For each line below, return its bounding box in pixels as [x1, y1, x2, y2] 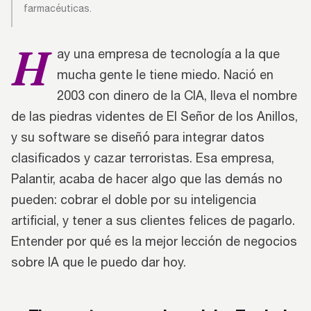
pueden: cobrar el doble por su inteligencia [11, 192, 256, 207]
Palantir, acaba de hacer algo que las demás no [11, 171, 283, 186]
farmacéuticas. [24, 3, 92, 14]
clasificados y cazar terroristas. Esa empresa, [11, 151, 274, 165]
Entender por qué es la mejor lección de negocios [11, 234, 297, 249]
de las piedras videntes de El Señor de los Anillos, [11, 109, 298, 124]
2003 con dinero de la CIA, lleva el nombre [57, 88, 297, 103]
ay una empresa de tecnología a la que [57, 47, 280, 61]
